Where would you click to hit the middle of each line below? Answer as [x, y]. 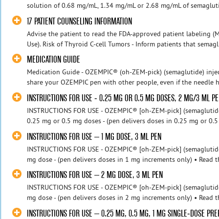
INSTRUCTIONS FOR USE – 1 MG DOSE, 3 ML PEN [94, 136]
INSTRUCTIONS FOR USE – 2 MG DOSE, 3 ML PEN [95, 175]
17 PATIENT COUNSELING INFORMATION [80, 21]
